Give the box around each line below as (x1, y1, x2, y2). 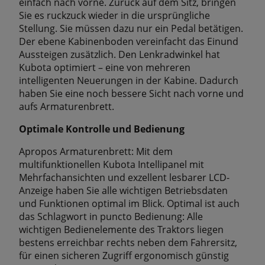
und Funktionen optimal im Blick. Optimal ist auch (19, 196, 240, 210)
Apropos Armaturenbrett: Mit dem (19, 144, 173, 158)
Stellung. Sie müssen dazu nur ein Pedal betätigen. (19, 21, 243, 35)
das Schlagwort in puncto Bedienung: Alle (19, 209, 203, 223)
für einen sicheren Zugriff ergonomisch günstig (19, 248, 229, 262)
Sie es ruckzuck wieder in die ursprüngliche (19, 8, 210, 22)
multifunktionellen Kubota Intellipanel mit (19, 157, 204, 171)
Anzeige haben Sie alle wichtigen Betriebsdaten (19, 183, 228, 197)
